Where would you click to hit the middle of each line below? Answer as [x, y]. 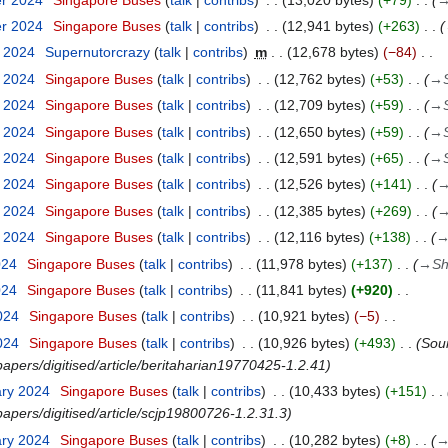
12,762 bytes [319, 78]
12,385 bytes [319, 210]
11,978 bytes [301, 263]
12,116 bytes [319, 237]
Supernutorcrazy [97, 52]
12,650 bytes [319, 131]
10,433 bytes [334, 391]
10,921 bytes [303, 316]
